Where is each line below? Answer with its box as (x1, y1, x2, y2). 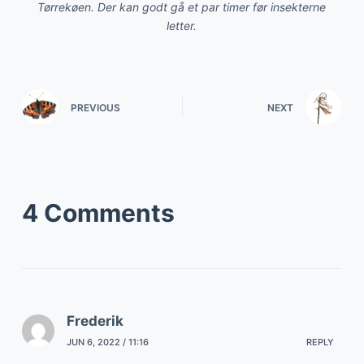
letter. (167, 19, 197, 33)
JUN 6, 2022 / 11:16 (66, 336, 149, 349)
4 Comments (21, 197, 175, 227)
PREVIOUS (70, 102, 120, 115)
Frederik (66, 312, 123, 329)
